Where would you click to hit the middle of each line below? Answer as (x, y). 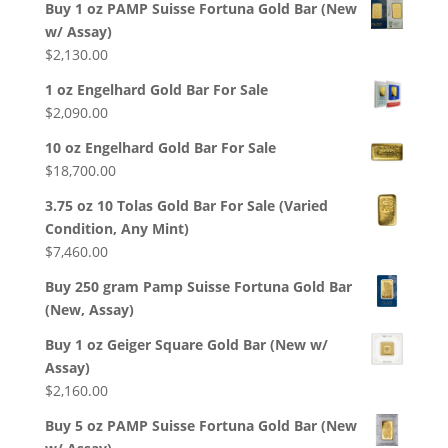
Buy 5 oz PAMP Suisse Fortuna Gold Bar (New (200, 426)
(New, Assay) (89, 310)
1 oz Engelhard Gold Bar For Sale (156, 90)
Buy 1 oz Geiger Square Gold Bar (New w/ (186, 345)
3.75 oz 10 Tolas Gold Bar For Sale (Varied (186, 206)
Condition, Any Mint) (116, 229)
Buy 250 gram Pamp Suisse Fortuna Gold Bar (198, 287)
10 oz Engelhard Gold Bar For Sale (160, 148)
